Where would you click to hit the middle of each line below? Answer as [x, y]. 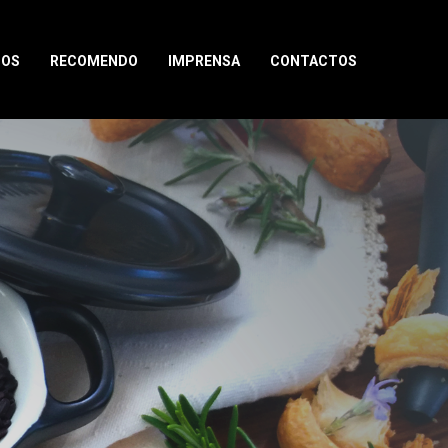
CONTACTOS [313, 61]
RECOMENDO [93, 61]
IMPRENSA [203, 61]
